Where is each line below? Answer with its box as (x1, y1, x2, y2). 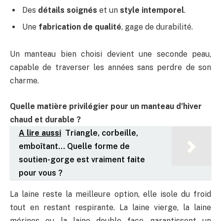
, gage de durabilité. (121, 22, 193, 32)
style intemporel (120, 5, 184, 15)
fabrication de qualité (38, 22, 121, 32)
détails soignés (38, 5, 97, 15)
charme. (10, 76, 39, 86)
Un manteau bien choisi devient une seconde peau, (10, 49, 211, 59)
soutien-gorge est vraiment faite (19, 155, 145, 165)
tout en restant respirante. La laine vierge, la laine (10, 202, 211, 212)
